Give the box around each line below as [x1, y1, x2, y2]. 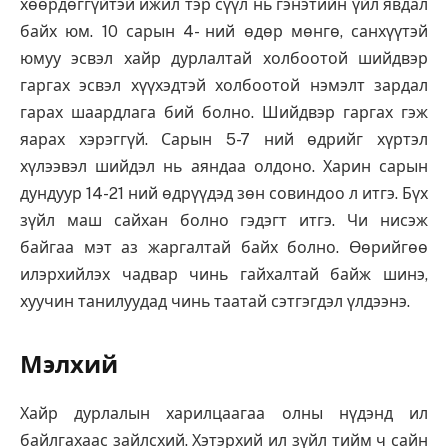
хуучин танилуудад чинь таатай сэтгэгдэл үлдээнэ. [20, 291, 410, 311]
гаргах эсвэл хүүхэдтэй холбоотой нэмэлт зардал [20, 75, 428, 95]
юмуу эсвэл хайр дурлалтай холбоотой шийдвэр [20, 48, 428, 68]
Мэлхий [20, 349, 118, 378]
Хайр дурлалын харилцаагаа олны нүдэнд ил [20, 403, 428, 423]
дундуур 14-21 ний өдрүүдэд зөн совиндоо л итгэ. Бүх [20, 183, 428, 203]
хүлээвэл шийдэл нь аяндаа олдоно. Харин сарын [20, 156, 428, 176]
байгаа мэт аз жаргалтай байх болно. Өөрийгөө [20, 237, 428, 257]
